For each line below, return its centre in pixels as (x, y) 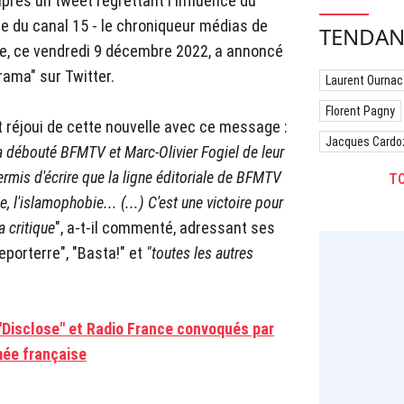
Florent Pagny (360, 111)
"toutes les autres (200, 253)
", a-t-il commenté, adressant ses (165, 228)
